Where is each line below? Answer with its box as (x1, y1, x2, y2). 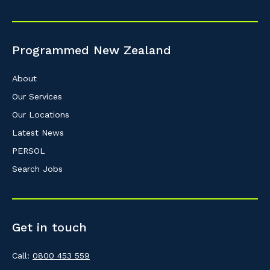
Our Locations (12, 110, 69, 120)
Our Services (12, 92, 62, 102)
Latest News (12, 128, 64, 138)
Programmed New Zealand (12, 43, 171, 58)
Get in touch (12, 220, 87, 235)
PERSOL (12, 146, 45, 156)
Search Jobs (12, 164, 63, 174)
